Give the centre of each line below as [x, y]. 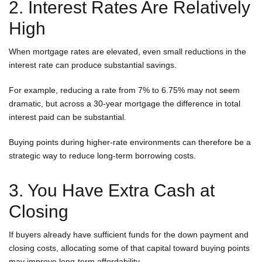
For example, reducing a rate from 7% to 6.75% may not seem [124, 90]
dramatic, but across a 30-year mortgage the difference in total [125, 103]
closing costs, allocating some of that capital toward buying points [129, 248]
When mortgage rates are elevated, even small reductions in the [127, 51]
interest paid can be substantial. [68, 117]
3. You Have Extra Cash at [112, 190]
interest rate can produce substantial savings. [93, 65]
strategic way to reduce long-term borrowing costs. [102, 155]
